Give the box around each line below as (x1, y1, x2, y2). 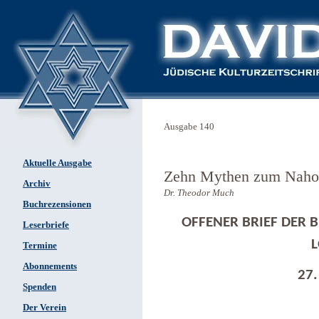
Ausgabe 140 (164, 122, 214, 132)
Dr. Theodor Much (164, 188, 234, 198)
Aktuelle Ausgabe (23, 158, 92, 168)
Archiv (23, 179, 51, 189)
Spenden (23, 282, 56, 292)
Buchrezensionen (23, 199, 91, 209)
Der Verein (23, 303, 66, 313)
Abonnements (23, 261, 77, 271)
